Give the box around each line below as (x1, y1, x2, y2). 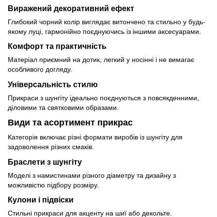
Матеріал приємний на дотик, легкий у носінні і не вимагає (8, 56, 194, 64)
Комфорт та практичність (8, 42, 107, 51)
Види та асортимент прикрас (8, 118, 133, 128)
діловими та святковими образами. (8, 104, 119, 112)
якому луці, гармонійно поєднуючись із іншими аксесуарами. (8, 27, 201, 35)
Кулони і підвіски (8, 195, 74, 204)
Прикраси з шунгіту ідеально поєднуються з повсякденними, (8, 94, 199, 102)
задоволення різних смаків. (8, 142, 94, 151)
